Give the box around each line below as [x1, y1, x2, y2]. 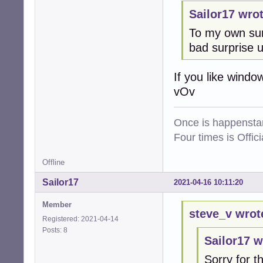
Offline [42, 157, 65, 167]
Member [42, 200, 72, 209]
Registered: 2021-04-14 [42, 214, 119, 223]
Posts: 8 [42, 225, 71, 234]
